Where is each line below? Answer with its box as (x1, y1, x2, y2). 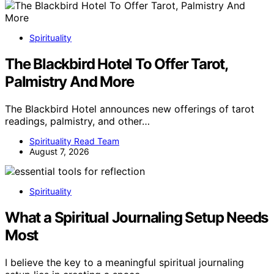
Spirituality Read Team (29, 135, 119, 146)
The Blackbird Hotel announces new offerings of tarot (5, 102, 254, 115)
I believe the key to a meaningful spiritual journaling (5, 256, 244, 268)
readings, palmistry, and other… (5, 114, 150, 127)
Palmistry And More (5, 73, 134, 91)
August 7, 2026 (29, 146, 89, 157)
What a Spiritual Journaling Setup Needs (5, 208, 268, 226)
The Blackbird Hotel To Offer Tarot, (5, 55, 228, 73)
